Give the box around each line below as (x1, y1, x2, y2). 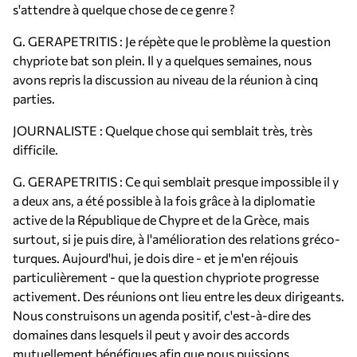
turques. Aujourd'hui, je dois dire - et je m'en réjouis (13, 250, 298, 265)
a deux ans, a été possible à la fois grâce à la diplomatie (13, 193, 315, 208)
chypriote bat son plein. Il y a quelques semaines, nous (13, 53, 312, 68)
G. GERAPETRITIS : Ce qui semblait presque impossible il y (13, 174, 339, 189)
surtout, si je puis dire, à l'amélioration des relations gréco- (13, 231, 340, 246)
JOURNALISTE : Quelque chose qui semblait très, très (13, 123, 312, 138)
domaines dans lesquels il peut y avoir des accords (13, 327, 289, 342)
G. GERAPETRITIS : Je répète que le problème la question (13, 33, 331, 49)
